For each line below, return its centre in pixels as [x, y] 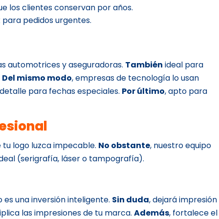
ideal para [183, 65]
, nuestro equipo [181, 145]
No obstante [124, 145]
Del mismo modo [37, 78]
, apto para [186, 91]
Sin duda [131, 199]
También [144, 65]
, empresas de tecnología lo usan [136, 78]
